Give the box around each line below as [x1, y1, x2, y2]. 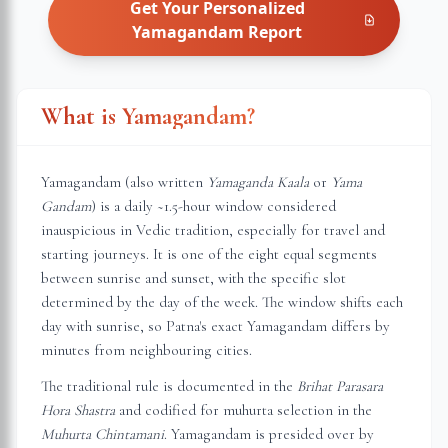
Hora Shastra [41, 401, 115, 419]
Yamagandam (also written [41, 173, 207, 191]
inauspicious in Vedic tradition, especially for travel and [41, 221, 385, 239]
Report [244, 21, 303, 43]
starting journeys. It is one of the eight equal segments [41, 245, 377, 263]
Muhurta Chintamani [41, 425, 164, 443]
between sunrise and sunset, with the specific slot [41, 269, 346, 287]
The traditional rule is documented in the [41, 377, 297, 395]
